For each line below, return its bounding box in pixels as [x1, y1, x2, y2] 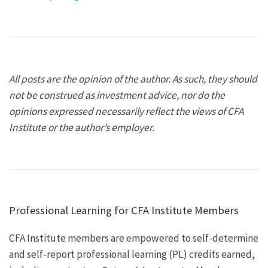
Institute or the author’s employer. [9, 120, 154, 134]
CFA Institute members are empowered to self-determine [9, 232, 258, 245]
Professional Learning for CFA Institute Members [9, 203, 239, 218]
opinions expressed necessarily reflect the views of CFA [9, 104, 243, 118]
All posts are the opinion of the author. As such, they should [9, 72, 257, 86]
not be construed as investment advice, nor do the [9, 88, 225, 102]
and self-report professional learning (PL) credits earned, [9, 248, 255, 261]
